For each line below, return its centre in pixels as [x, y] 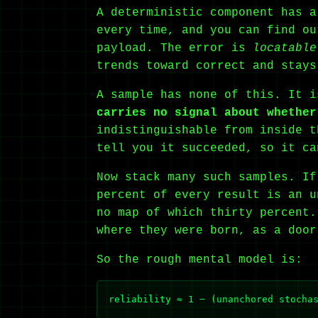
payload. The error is [175, 48]
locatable [285, 48]
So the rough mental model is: [199, 259]
